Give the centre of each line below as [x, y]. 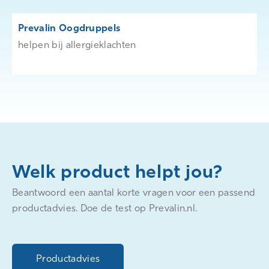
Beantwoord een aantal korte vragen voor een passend [134, 192]
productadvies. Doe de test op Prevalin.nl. [105, 208]
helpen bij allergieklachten [77, 45]
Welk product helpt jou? [117, 171]
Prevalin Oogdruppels [69, 28]
